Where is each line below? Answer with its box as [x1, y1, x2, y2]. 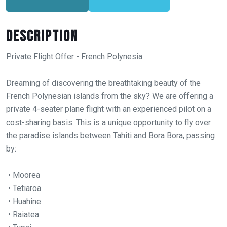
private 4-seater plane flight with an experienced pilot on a [6, 104, 211, 115]
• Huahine [6, 197, 41, 207]
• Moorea [6, 170, 40, 180]
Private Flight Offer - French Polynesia [6, 52, 142, 62]
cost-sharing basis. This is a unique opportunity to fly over [6, 118, 211, 128]
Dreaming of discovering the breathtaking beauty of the [6, 78, 201, 88]
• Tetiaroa [6, 183, 41, 194]
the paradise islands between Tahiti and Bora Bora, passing [6, 131, 215, 141]
